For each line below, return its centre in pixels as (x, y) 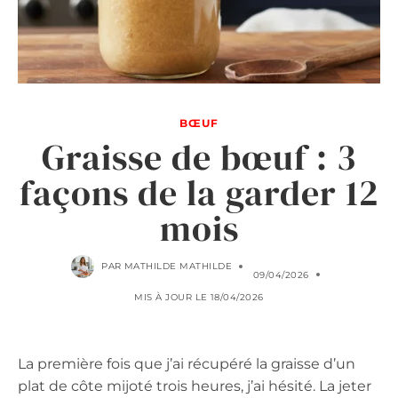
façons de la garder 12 (199, 192)
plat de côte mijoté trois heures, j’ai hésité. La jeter (195, 386)
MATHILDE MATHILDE (178, 267)
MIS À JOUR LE (171, 297)
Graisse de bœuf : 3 (199, 157)
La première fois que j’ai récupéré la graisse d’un (187, 363)
